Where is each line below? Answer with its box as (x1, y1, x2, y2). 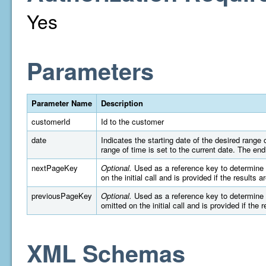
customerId (31, 116, 70, 127)
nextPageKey (31, 162, 78, 173)
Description (101, 97, 143, 109)
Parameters (27, 54, 154, 87)
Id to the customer (101, 116, 164, 127)
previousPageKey (31, 190, 92, 201)
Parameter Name (31, 97, 92, 109)
